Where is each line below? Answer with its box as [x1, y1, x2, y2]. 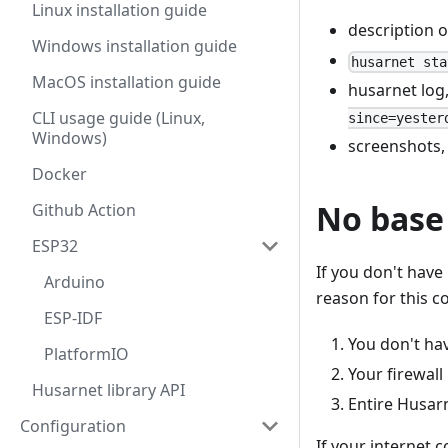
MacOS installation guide [32, 71, 221, 93]
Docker [32, 163, 87, 185]
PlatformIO [44, 343, 129, 365]
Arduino [44, 271, 105, 293]
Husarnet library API [32, 379, 185, 401]
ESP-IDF [44, 307, 102, 329]
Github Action [32, 199, 136, 221]
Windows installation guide [32, 35, 237, 57]
